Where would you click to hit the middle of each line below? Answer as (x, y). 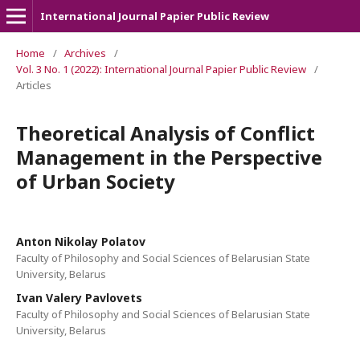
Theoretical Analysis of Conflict (166, 133)
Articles (34, 85)
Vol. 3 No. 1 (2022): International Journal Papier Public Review (161, 69)
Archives (85, 53)
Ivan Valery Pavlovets (79, 298)
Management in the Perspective (169, 157)
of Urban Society (96, 181)
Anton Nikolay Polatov (81, 241)
